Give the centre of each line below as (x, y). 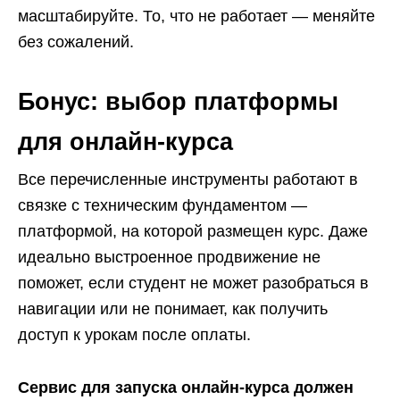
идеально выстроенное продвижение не (169, 257)
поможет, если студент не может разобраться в (193, 283)
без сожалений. (76, 42)
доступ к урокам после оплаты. (134, 335)
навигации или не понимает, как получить (173, 309)
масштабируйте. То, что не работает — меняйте (196, 16)
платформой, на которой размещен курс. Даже (193, 231)
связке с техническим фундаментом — (162, 205)
